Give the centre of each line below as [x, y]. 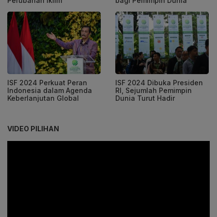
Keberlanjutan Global [43, 98]
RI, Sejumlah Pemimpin [154, 90]
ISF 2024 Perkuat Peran [47, 82]
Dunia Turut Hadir [145, 98]
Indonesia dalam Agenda [50, 90]
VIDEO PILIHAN [33, 128]
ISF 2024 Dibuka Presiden [159, 82]
